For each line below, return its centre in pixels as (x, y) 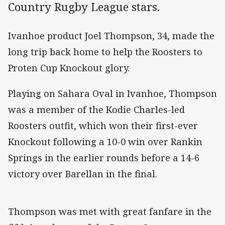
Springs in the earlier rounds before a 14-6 (104, 157)
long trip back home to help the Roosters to (105, 52)
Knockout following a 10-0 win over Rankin (105, 141)
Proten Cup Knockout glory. (69, 68)
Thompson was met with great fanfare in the (110, 211)
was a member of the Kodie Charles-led (96, 109)
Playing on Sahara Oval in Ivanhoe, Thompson (113, 93)
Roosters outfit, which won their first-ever (103, 125)
